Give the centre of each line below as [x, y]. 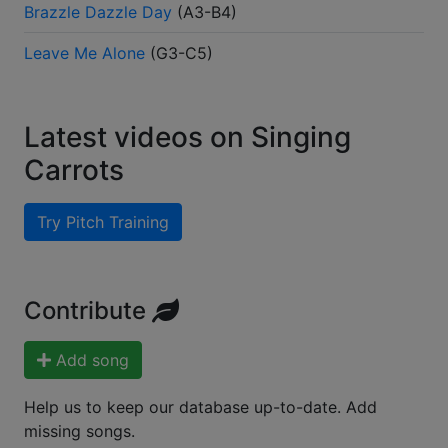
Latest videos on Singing [187, 137]
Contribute [88, 311]
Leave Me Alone [84, 53]
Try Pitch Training [103, 222]
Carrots [74, 170]
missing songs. [79, 431]
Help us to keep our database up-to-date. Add [200, 407]
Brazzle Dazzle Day [98, 12]
